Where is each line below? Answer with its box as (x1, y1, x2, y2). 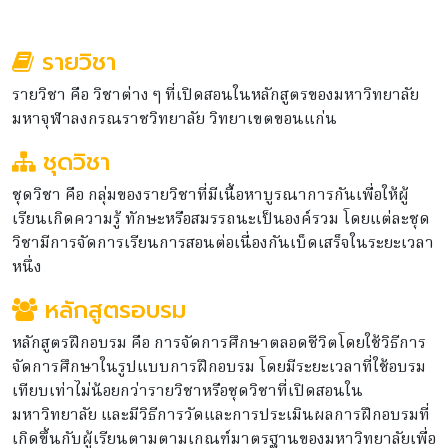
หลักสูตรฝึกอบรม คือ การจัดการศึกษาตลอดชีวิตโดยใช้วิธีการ (12, 330, 426, 357)
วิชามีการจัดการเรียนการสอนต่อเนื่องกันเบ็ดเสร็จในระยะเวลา (12, 230, 434, 257)
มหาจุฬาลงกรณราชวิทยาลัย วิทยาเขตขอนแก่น (12, 106, 337, 133)
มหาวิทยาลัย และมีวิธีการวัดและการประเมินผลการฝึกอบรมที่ (12, 402, 430, 429)
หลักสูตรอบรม (37, 291, 186, 328)
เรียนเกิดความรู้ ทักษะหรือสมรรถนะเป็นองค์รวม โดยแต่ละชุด (12, 206, 430, 233)
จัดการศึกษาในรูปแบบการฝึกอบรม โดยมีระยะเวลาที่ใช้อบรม (12, 354, 426, 381)
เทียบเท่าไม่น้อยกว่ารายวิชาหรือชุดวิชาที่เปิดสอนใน (12, 378, 363, 405)
